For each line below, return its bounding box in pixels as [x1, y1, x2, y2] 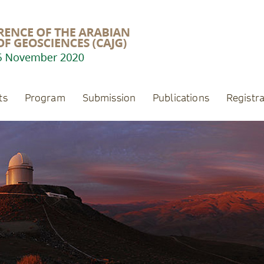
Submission [82, 91, 136, 105]
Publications [153, 91, 209, 105]
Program [24, 91, 65, 105]
